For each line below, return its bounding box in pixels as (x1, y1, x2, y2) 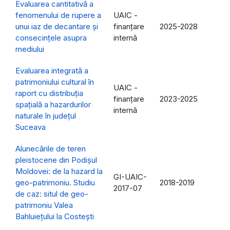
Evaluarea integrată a (15, 66, 88, 76)
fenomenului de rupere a (15, 10, 101, 21)
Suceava (15, 122, 46, 132)
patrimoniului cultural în (15, 77, 94, 87)
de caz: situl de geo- (15, 189, 88, 199)
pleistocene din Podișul (15, 155, 97, 165)
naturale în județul (15, 111, 76, 121)
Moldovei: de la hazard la (15, 166, 103, 177)
